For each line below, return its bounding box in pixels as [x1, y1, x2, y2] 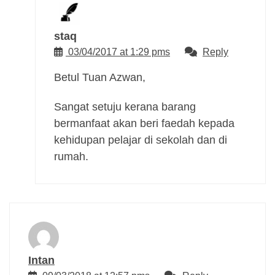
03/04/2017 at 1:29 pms [68, 46, 170, 57]
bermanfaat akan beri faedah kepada [54, 117, 234, 130]
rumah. [54, 150, 88, 163]
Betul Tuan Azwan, [54, 71, 145, 83]
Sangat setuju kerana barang [54, 100, 196, 113]
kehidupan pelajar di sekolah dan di [54, 133, 227, 146]
